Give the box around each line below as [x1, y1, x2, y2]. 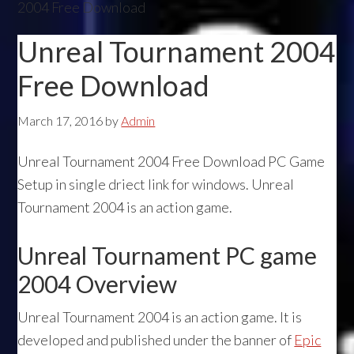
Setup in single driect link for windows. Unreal [17, 175, 295, 193]
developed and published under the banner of [17, 331, 295, 348]
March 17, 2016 [17, 113, 104, 128]
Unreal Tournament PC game [17, 241, 318, 269]
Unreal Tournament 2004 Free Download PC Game [17, 153, 326, 170]
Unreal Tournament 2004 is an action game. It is [17, 308, 303, 326]
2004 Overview [17, 269, 178, 298]
